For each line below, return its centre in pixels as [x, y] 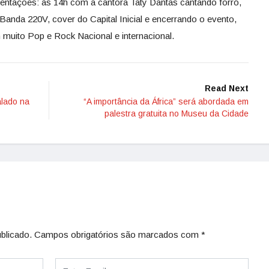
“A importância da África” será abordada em [166, 101]
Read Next [227, 88]
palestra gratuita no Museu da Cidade [177, 113]
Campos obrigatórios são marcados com [118, 234]
